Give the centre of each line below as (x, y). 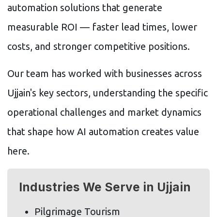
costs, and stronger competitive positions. (99, 46)
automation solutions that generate (85, 7)
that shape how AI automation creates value (103, 131)
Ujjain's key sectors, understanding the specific (108, 93)
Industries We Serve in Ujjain (105, 187)
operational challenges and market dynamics (104, 112)
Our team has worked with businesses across (105, 73)
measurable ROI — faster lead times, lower (102, 27)
